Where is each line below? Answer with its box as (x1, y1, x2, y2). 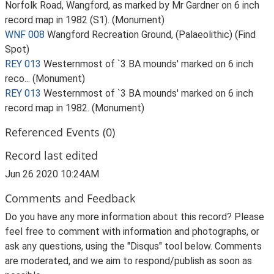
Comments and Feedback (5, 190, 135, 206)
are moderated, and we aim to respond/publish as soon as (5, 255, 252, 267)
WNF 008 (5, 29, 45, 40)
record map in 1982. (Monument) (5, 102, 144, 114)
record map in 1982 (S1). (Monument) (5, 14, 165, 26)
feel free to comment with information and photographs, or (5, 226, 259, 237)
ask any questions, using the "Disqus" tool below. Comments (5, 240, 262, 252)
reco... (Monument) (5, 73, 85, 84)
